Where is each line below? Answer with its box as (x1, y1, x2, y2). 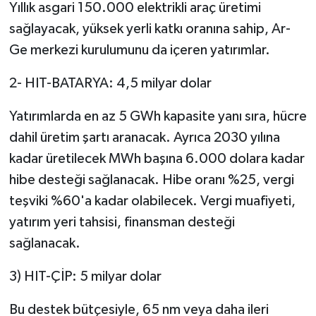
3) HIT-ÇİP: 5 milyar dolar (8, 269, 162, 284)
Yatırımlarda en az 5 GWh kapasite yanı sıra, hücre (8, 109, 307, 123)
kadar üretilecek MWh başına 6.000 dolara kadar (8, 151, 305, 166)
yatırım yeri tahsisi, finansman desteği (8, 214, 235, 229)
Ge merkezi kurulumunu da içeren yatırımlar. (8, 42, 270, 57)
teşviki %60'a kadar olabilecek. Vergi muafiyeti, (8, 193, 296, 208)
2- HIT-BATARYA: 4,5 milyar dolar (8, 75, 212, 90)
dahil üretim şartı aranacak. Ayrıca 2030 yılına (8, 130, 280, 145)
